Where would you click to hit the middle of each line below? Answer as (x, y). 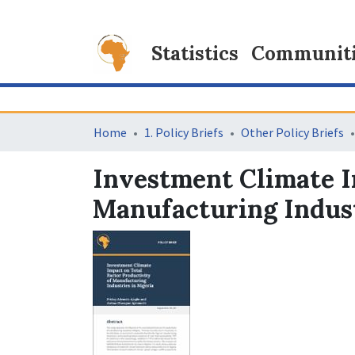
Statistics (195, 53)
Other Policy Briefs (292, 132)
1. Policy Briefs (184, 132)
